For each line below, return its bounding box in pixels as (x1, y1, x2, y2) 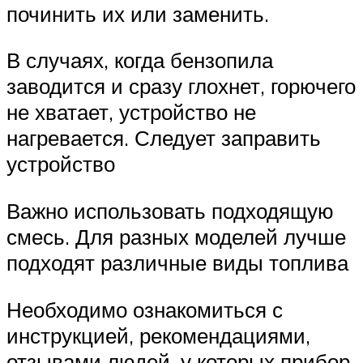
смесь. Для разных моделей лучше (6, 223, 346, 250)
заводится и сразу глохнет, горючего (6, 73, 356, 100)
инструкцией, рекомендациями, (6, 322, 310, 348)
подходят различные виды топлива (6, 249, 348, 275)
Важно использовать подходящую (6, 197, 334, 224)
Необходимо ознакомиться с (6, 296, 283, 322)
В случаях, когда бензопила (6, 47, 273, 74)
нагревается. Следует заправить (6, 125, 321, 152)
